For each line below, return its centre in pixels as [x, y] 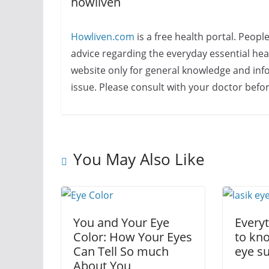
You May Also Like [139, 159]
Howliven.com [102, 36]
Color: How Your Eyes [133, 237]
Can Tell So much [121, 252]
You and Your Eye [121, 223]
